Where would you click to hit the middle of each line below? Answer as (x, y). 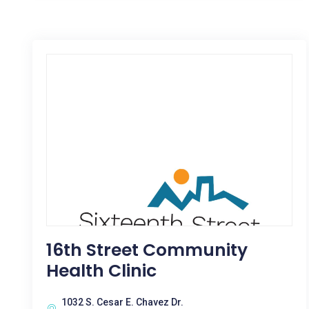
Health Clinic (101, 271)
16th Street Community (147, 250)
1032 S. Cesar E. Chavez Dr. (122, 302)
